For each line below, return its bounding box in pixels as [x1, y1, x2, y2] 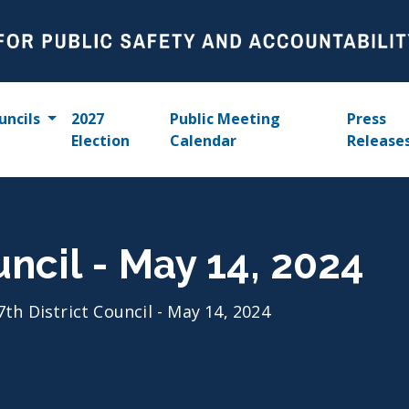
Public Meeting [170, 109, 281, 129]
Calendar [170, 131, 237, 151]
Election [70, 131, 130, 151]
